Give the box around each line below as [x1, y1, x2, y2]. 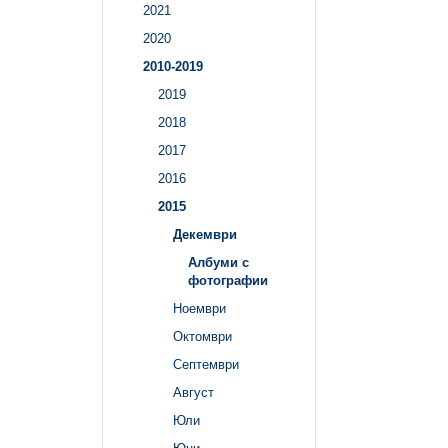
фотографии [188, 273, 268, 289]
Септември [173, 357, 239, 373]
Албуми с [188, 255, 249, 271]
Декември [173, 227, 237, 243]
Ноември [173, 301, 226, 317]
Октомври [173, 329, 232, 345]
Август [173, 385, 214, 401]
